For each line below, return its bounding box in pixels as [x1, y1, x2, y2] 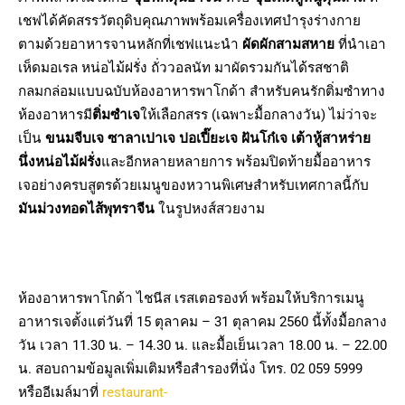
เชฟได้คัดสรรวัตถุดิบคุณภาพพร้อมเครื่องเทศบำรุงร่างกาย [18, 13, 361, 30]
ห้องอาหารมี [18, 107, 92, 124]
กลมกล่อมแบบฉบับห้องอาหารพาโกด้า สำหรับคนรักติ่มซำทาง [18, 83, 385, 100]
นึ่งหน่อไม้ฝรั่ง [18, 154, 101, 171]
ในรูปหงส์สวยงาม [155, 201, 265, 218]
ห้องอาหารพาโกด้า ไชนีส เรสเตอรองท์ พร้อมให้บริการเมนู [18, 290, 364, 307]
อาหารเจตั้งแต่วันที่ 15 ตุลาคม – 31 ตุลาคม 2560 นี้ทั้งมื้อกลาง [18, 314, 387, 331]
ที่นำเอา [334, 36, 386, 53]
